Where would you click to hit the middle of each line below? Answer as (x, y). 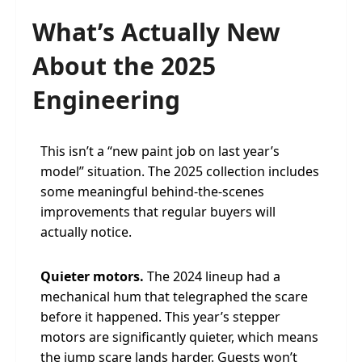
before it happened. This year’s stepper (160, 317)
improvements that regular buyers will (158, 212)
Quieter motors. (92, 276)
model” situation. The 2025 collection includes (180, 171)
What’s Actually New (156, 32)
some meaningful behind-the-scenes (152, 192)
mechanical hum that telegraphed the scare (174, 297)
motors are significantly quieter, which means (179, 337)
